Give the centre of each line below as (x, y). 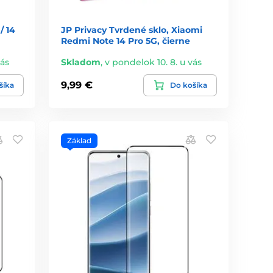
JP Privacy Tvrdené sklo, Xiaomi (132, 30)
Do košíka (188, 85)
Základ (80, 140)
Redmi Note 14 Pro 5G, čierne (126, 41)
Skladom (81, 62)
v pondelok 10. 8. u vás (154, 62)
